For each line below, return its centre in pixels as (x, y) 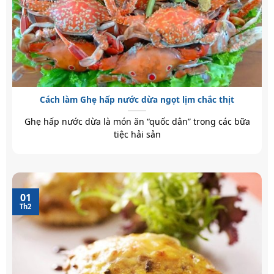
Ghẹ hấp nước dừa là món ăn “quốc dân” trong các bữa (137, 122)
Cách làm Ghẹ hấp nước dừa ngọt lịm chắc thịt (137, 100)
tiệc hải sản (137, 135)
